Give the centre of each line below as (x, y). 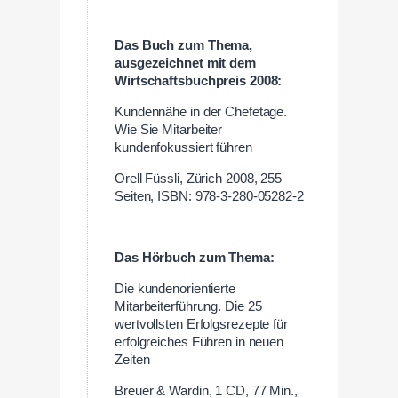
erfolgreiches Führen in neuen (199, 342)
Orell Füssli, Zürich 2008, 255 (198, 178)
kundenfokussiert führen (183, 148)
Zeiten (132, 360)
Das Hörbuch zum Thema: (195, 258)
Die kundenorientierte (175, 289)
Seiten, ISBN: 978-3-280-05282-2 (209, 196)
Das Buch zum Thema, (184, 46)
